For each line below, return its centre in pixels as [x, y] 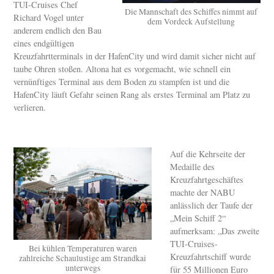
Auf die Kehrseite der [208, 154]
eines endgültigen [44, 43]
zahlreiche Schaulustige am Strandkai [83, 258]
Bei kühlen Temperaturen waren [83, 249]
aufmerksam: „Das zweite [215, 231]
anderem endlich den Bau [58, 30]
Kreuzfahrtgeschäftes [207, 180]
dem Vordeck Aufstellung [191, 22]
